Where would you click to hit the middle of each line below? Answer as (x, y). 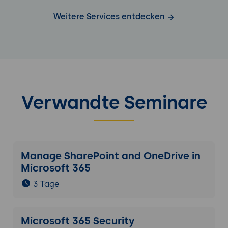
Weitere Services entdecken (110, 17)
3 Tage (46, 184)
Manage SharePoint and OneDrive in (110, 156)
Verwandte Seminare (114, 103)
